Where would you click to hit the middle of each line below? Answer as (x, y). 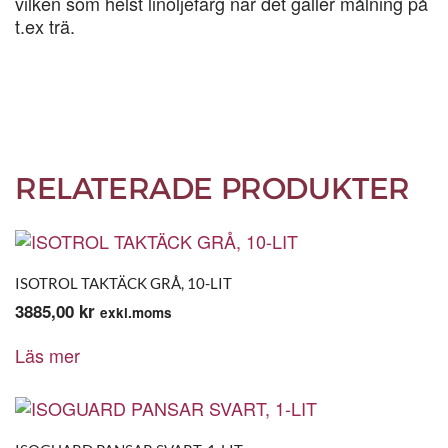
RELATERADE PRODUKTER (212, 188)
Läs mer (47, 355)
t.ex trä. (45, 26)
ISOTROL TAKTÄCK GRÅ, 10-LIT (123, 283)
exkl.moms (136, 312)
